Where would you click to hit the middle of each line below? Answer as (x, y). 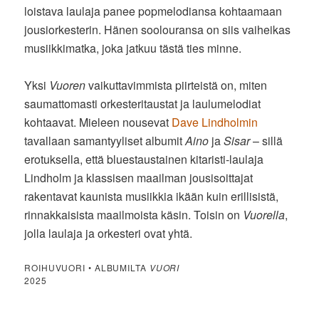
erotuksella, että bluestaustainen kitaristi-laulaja (144, 159)
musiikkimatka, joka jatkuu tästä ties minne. (135, 48)
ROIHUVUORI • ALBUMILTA (87, 267)
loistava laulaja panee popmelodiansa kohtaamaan (153, 11)
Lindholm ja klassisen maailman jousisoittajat (139, 177)
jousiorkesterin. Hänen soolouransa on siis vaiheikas (158, 29)
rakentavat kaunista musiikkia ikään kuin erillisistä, (152, 196)
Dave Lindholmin (215, 122)
